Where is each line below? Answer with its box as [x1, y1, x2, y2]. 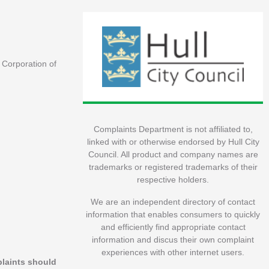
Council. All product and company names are [88, 150, 258, 160]
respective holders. [137, 175, 209, 185]
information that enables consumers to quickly [86, 210, 260, 220]
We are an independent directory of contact [91, 197, 255, 207]
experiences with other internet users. [101, 247, 244, 258]
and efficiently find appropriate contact [100, 222, 246, 232]
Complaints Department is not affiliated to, [93, 124, 253, 134]
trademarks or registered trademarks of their [88, 162, 258, 172]
